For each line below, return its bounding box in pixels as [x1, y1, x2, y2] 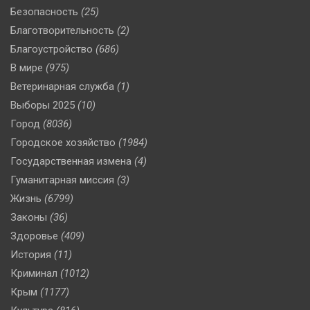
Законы [10, 211, 47, 224]
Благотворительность [10, 24, 114, 37]
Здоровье [10, 230, 58, 243]
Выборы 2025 [10, 99, 75, 112]
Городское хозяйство [10, 136, 116, 149]
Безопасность [10, 6, 78, 19]
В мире [10, 62, 43, 75]
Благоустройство [10, 43, 93, 56]
